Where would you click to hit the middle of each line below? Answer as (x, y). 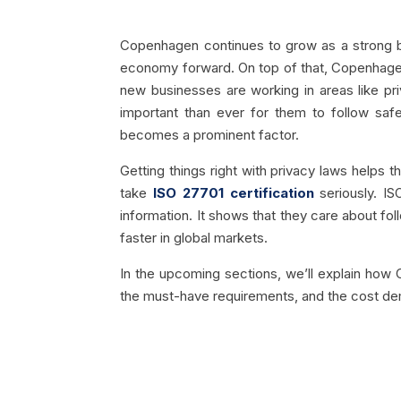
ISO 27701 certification (234, 193)
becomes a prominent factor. (210, 135)
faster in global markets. (194, 238)
